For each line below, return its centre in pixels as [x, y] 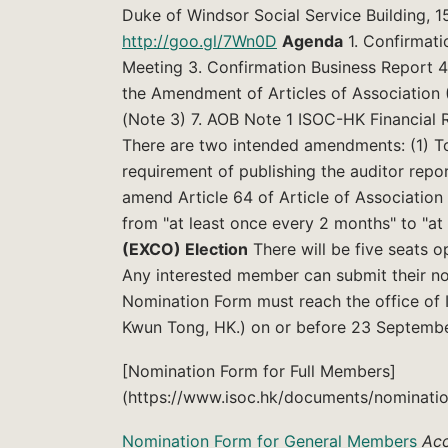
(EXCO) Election [185, 249]
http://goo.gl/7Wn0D [199, 41]
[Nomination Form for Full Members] [259, 370]
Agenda [312, 41]
